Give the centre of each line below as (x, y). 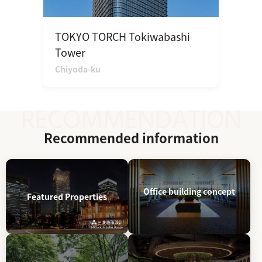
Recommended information (131, 137)
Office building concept (189, 191)
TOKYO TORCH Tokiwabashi (123, 36)
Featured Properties (67, 196)
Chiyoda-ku (78, 69)
